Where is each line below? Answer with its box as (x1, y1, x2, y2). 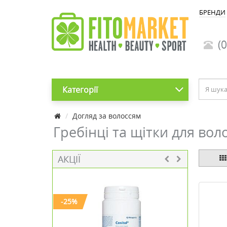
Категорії (62, 84, 98, 95)
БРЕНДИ (199, 8, 225, 17)
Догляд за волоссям (72, 111, 141, 121)
